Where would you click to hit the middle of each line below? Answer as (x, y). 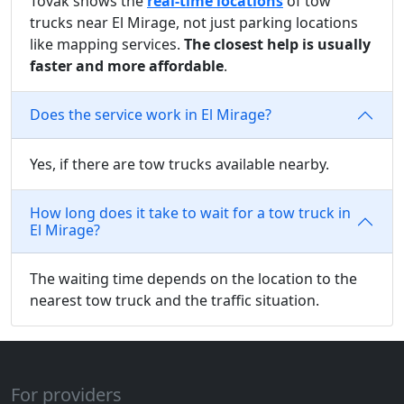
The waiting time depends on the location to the (193, 278)
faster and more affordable (127, 65)
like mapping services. (107, 44)
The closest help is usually (277, 44)
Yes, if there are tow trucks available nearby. (179, 164)
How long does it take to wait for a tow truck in (190, 212)
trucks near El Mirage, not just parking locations (194, 22)
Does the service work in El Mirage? (151, 115)
